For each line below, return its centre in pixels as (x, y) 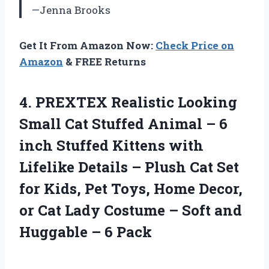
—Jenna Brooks (71, 10)
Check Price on (195, 45)
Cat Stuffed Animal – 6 (144, 123)
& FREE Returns (104, 61)
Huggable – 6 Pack (86, 231)
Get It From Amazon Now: (87, 45)
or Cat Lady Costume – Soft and (131, 210)
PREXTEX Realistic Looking (136, 102)
